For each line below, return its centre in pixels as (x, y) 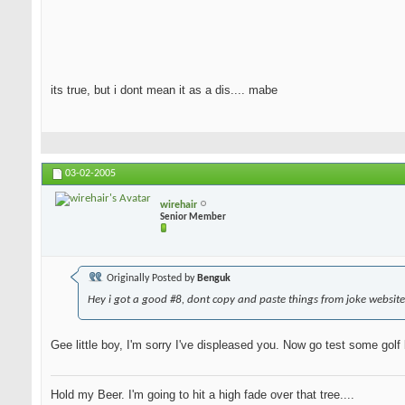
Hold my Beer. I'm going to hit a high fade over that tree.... (202, 395)
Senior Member (193, 217)
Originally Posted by (151, 279)
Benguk (214, 279)
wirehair (179, 205)
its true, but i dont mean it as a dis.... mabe (164, 90)
